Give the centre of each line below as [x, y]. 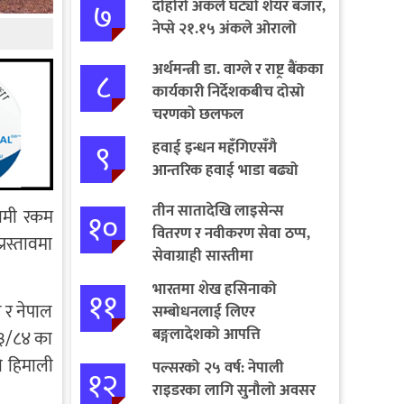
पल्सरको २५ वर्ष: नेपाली [218, 367]
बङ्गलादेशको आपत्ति [206, 334]
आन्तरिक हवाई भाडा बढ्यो [225, 170]
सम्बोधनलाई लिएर [203, 312]
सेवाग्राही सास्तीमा [202, 256]
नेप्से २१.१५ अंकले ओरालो [224, 28]
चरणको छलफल [197, 114]
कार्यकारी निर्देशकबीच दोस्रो [228, 92]
